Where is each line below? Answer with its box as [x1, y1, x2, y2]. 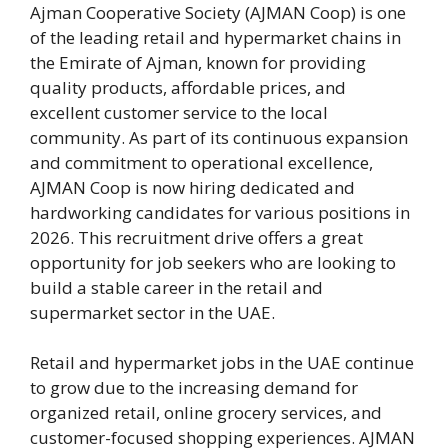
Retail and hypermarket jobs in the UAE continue [30, 351, 414, 375]
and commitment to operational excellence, [30, 150, 373, 174]
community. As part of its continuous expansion [30, 125, 408, 149]
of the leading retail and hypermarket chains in [30, 25, 401, 49]
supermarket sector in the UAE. [30, 300, 275, 324]
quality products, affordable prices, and [30, 75, 346, 99]
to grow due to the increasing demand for [30, 376, 358, 400]
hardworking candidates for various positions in [30, 200, 410, 224]
